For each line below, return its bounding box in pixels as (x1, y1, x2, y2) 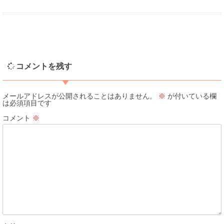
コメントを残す (16, 62, 72, 70)
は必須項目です (2, 99, 51, 107)
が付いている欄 (165, 92, 216, 100)
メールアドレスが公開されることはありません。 (2, 92, 156, 100)
